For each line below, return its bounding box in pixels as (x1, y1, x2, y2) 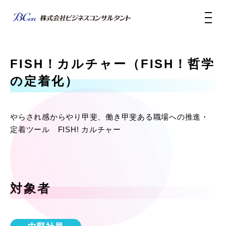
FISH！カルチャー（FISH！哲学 (10, 57, 215, 71)
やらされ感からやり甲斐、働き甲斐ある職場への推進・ (10, 112, 209, 121)
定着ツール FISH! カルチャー (10, 125, 121, 134)
